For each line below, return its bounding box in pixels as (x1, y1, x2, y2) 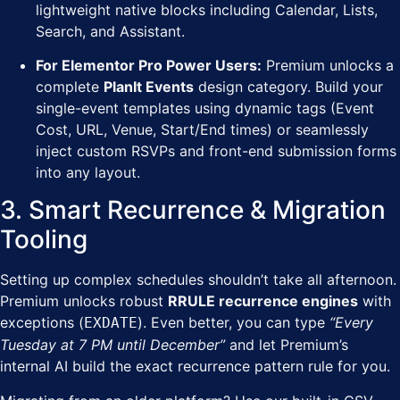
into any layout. (36, 163, 140, 182)
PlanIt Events (104, 78, 194, 96)
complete (36, 78, 104, 96)
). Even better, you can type (137, 313, 329, 332)
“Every (329, 313, 373, 332)
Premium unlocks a (262, 56, 394, 75)
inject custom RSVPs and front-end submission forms (36, 142, 396, 161)
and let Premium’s (225, 336, 348, 354)
